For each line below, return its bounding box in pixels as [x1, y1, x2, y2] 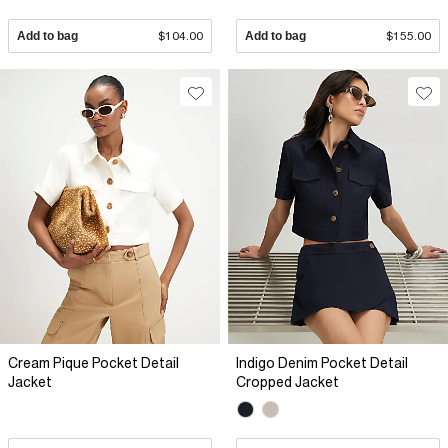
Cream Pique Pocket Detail [8, 355, 179, 372]
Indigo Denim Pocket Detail [236, 355, 408, 372]
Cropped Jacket [236, 374, 339, 391]
